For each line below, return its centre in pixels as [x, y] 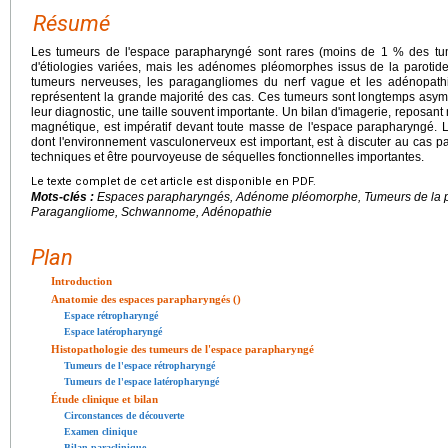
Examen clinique [100, 431]
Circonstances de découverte [124, 415]
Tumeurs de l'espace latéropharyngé [141, 381]
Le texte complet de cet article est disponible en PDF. [173, 181]
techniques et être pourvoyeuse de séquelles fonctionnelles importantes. [227, 156]
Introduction [81, 280]
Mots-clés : [64, 196]
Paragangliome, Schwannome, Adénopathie [151, 211]
